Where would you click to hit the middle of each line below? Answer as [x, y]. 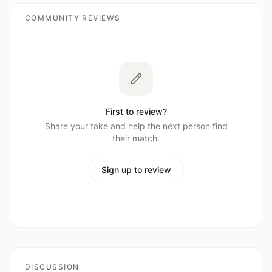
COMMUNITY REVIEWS [73, 18]
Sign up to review [136, 170]
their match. [136, 138]
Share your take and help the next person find [136, 126]
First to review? [136, 111]
